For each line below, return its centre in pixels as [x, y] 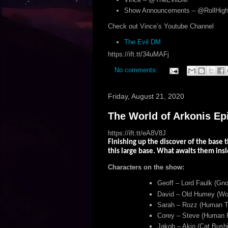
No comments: [137, 70]
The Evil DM [142, 42]
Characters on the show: [146, 167]
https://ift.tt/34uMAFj [138, 54]
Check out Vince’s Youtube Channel [161, 26]
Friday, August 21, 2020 [146, 96]
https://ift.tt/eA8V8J [137, 133]
